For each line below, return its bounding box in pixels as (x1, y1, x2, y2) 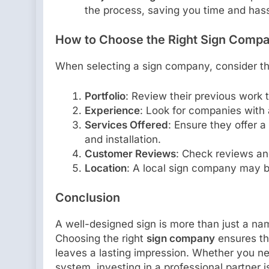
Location (84, 162, 127, 174)
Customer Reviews (84, 147, 176, 160)
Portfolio (84, 89, 125, 102)
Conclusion (55, 190, 120, 205)
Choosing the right (55, 232, 147, 244)
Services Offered (84, 118, 168, 131)
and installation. (84, 133, 161, 145)
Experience (84, 104, 140, 116)
